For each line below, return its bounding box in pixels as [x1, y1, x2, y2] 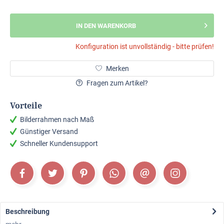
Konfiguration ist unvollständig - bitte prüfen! [75, 42, 214, 50]
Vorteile [10, 100, 42, 111]
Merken [105, 64, 129, 72]
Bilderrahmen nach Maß [20, 115, 94, 123]
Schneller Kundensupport [20, 139, 98, 147]
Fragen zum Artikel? [85, 79, 148, 87]
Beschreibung [5, 207, 49, 216]
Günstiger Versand [20, 127, 78, 135]
